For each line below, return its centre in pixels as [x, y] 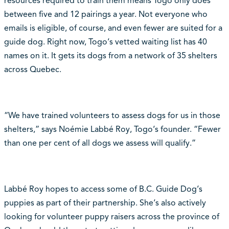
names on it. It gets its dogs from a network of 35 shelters [110, 55]
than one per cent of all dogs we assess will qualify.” [100, 143]
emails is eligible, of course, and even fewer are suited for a [113, 28]
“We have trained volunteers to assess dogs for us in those [112, 115]
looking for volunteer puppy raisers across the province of [111, 216]
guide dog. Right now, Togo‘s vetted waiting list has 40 [105, 42]
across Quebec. [32, 69]
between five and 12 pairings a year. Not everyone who [106, 14]
